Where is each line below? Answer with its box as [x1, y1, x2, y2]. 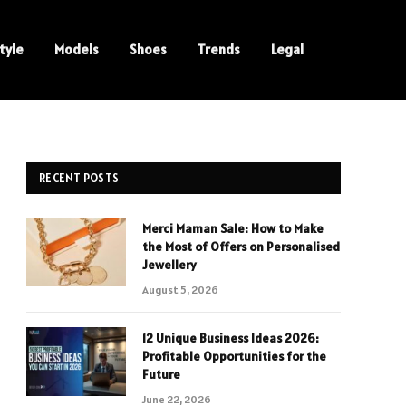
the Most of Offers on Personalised [142, 238, 340, 255]
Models [54, 41, 100, 58]
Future [142, 366, 180, 382]
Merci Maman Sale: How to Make [142, 220, 324, 237]
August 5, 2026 [142, 283, 218, 296]
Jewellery [142, 256, 197, 273]
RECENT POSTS [39, 170, 120, 186]
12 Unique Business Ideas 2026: [142, 330, 319, 346]
